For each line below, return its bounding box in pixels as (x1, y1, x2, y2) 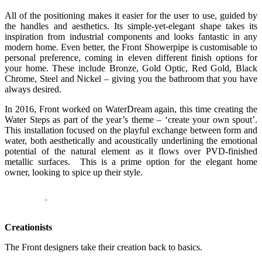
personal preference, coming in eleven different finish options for (5, 52, 257, 63)
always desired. (5, 84, 61, 94)
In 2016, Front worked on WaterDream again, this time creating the (5, 104, 257, 114)
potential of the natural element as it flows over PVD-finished (5, 146, 257, 156)
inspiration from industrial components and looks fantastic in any (5, 31, 257, 42)
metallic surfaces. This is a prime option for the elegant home (5, 156, 257, 167)
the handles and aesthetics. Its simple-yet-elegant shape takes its (5, 20, 257, 31)
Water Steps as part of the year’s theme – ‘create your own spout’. (5, 114, 257, 125)
